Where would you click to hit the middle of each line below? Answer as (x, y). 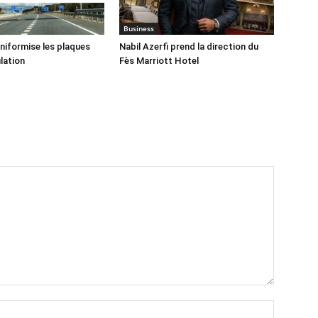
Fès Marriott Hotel (159, 61)
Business (139, 28)
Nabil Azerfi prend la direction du (189, 46)
